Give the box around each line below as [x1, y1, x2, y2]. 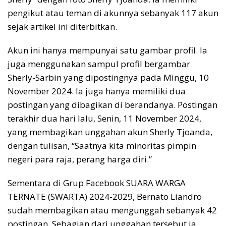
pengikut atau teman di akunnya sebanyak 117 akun [8, 7, 218, 19]
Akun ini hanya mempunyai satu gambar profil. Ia [8, 44, 207, 56]
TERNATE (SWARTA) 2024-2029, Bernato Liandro [8, 191, 202, 203]
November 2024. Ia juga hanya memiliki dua [8, 85, 186, 97]
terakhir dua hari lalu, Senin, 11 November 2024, [8, 112, 201, 125]
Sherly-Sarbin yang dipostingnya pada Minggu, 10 [8, 72, 209, 84]
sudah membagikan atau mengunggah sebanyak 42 [8, 204, 217, 216]
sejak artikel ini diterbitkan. [8, 21, 117, 33]
